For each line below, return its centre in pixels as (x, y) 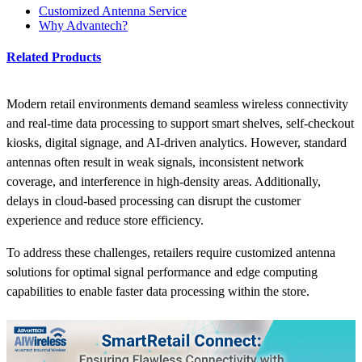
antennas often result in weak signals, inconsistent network (155, 162)
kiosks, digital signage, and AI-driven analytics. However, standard (177, 143)
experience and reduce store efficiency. (105, 221)
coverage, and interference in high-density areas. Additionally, (164, 182)
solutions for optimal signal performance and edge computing (162, 272)
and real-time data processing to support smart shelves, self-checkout (180, 124)
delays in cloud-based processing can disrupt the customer (154, 201)
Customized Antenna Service (113, 11)
